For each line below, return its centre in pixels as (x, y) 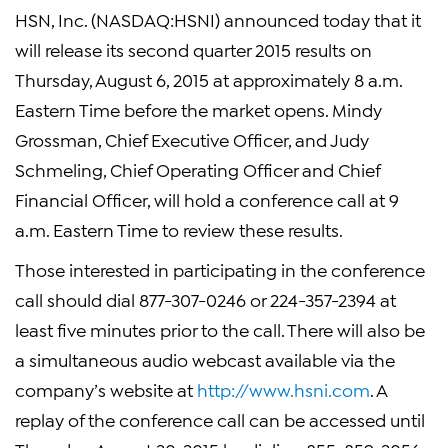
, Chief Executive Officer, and (214, 139)
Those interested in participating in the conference (220, 269)
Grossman (56, 139)
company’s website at (106, 389)
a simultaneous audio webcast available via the (205, 359)
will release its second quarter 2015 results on (193, 49)
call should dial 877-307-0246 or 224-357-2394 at (205, 299)
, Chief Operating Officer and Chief (241, 169)
